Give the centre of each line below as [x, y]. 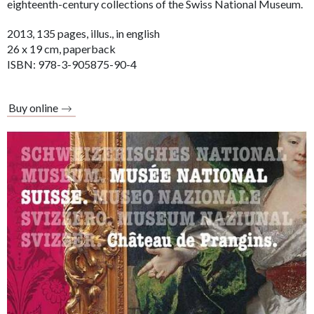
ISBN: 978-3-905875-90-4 [72, 64]
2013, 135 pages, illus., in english [83, 33]
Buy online [33, 107]
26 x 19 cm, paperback [61, 48]
